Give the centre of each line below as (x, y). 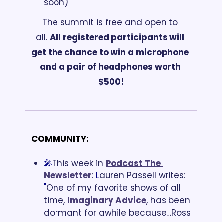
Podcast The (133, 163)
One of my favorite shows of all (113, 188)
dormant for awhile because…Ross (117, 212)
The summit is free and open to (110, 22)
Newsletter (68, 175)
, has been (168, 200)
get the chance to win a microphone (110, 52)
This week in (78, 163)
